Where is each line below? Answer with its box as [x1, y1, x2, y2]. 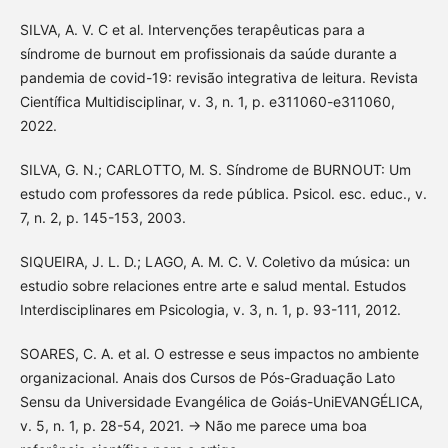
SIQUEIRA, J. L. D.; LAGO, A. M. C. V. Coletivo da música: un [19, 252, 410, 270]
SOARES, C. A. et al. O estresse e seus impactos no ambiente [19, 345, 419, 362]
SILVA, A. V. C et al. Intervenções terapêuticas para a [19, 20, 365, 38]
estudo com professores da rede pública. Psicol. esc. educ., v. [19, 184, 427, 202]
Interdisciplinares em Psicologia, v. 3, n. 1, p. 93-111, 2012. [19, 300, 401, 318]
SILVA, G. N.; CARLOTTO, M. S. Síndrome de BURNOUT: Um [19, 160, 411, 178]
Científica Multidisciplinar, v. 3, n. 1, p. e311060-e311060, [19, 92, 395, 110]
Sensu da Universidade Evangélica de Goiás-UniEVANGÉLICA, [19, 393, 423, 410]
